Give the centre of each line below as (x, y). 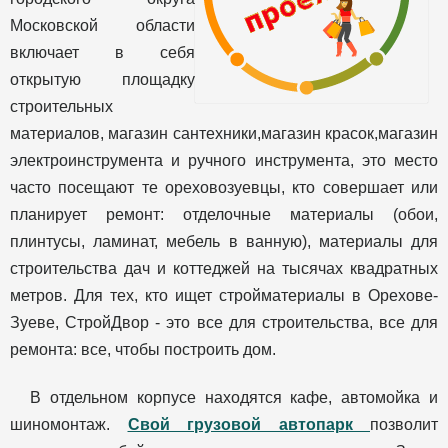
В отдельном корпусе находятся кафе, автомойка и (234, 398)
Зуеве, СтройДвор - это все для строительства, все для (224, 323)
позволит (404, 425)
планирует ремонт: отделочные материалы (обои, (224, 215)
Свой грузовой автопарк (248, 425)
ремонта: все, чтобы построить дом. (143, 350)
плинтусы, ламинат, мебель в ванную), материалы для (224, 242)
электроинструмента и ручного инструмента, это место (224, 161)
